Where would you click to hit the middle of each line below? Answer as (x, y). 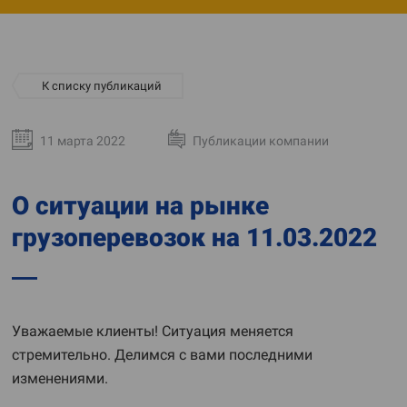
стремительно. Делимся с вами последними (162, 355)
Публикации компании (261, 141)
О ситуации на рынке (140, 206)
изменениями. (60, 378)
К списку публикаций (102, 86)
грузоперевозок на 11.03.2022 (194, 238)
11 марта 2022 (83, 141)
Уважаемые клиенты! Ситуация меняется (153, 331)
